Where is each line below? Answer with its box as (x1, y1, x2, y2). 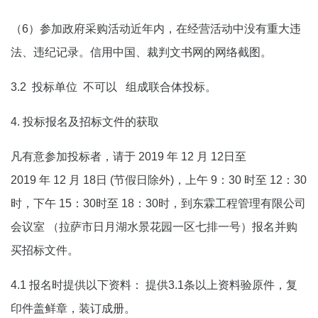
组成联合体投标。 (123, 81, 216, 93)
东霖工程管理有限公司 (192, 197, 306, 209)
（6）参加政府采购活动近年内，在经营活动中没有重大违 (11, 23, 301, 35)
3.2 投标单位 (11, 81, 77, 93)
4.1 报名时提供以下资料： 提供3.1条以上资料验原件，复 (11, 279, 297, 291)
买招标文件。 (11, 244, 79, 256)
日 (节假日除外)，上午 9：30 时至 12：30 (96, 174, 307, 186)
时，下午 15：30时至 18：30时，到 (11, 197, 192, 209)
